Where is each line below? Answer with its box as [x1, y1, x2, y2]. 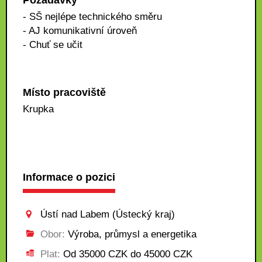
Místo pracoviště [23, 87, 106, 98]
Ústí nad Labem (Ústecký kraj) [40, 209, 175, 220]
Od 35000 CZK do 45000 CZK [60, 249, 192, 260]
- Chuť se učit [23, 39, 82, 50]
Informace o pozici [23, 171, 115, 183]
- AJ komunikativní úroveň [23, 25, 137, 36]
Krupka [23, 104, 54, 115]
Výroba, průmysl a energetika [65, 229, 196, 240]
